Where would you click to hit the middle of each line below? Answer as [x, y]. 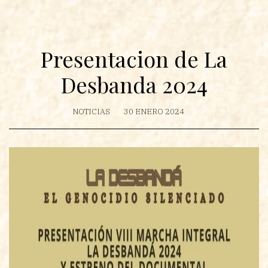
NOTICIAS [91, 112]
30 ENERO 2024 [154, 112]
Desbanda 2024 [134, 84]
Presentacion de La [134, 59]
